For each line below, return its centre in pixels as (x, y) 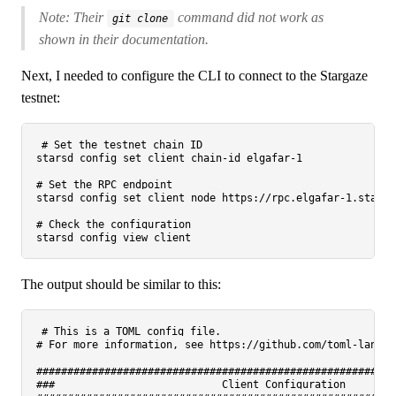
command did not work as (248, 18)
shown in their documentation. (124, 40)
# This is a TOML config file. (132, 332)
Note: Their (73, 18)
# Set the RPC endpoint (104, 185)
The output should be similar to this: (121, 285)
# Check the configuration (114, 225)
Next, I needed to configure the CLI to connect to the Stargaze (194, 76)
